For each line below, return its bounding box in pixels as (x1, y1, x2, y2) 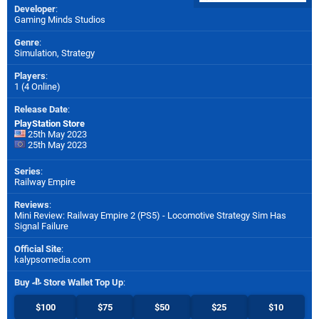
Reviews (14, 199, 49, 210)
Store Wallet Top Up (41, 276, 123, 288)
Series (14, 165, 41, 177)
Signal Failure (14, 220, 68, 231)
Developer (14, 3, 56, 14)
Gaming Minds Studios (14, 14, 105, 25)
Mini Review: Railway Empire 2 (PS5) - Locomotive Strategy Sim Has (14, 209, 286, 221)
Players (14, 70, 46, 81)
